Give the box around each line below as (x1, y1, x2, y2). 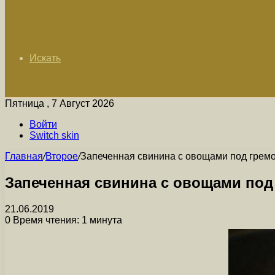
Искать (29, 53, 61, 63)
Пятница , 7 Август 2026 (5, 98, 114, 109)
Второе (45, 151, 78, 161)
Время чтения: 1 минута (10, 214, 122, 225)
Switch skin (29, 130, 79, 141)
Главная (5, 151, 43, 161)
